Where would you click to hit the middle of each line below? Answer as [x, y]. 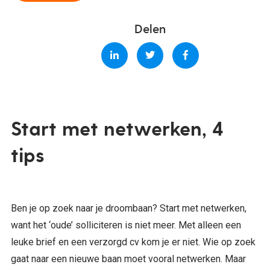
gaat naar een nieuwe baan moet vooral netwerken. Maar [128, 259]
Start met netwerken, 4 [117, 130]
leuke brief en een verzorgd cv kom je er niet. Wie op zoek [133, 242]
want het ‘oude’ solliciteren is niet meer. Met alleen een [126, 225]
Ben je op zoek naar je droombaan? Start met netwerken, [128, 208]
